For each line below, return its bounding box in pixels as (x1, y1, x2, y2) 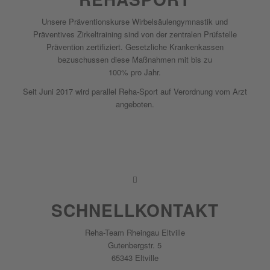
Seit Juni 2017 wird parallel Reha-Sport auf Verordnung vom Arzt (22, 85, 247, 97)
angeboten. (115, 98, 154, 110)
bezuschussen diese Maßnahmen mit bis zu (57, 53, 212, 65)
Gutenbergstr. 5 (108, 239, 162, 251)
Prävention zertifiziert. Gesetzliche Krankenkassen (46, 40, 224, 52)
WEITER (119, 142, 151, 154)
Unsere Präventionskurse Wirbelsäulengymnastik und (42, 15, 228, 27)
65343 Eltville (111, 252, 159, 264)
